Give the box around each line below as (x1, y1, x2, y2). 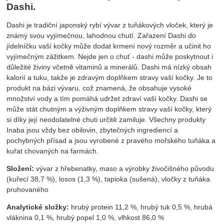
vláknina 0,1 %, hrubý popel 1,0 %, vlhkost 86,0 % (6, 213, 164, 221)
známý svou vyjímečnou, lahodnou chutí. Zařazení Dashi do (6, 31, 196, 39)
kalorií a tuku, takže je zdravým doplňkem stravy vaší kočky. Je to (6, 73, 213, 81)
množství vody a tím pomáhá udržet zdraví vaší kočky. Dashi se (6, 94, 208, 102)
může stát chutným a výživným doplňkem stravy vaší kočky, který (6, 104, 212, 113)
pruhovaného (6, 185, 49, 193)
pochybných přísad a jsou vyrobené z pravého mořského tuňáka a (6, 136, 216, 144)
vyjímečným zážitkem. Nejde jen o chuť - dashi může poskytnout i (6, 52, 213, 60)
